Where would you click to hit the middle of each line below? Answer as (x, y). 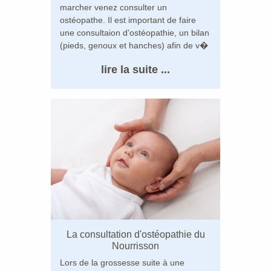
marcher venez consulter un (113, 7)
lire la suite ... (135, 69)
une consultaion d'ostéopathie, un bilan (135, 32)
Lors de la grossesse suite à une (122, 262)
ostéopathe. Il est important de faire (128, 20)
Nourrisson (135, 246)
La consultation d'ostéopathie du (135, 234)
